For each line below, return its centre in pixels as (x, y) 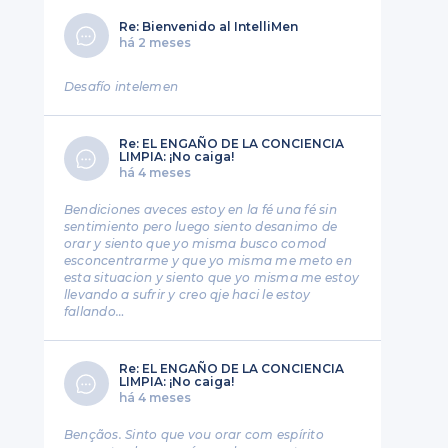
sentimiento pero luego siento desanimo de (200, 226)
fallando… (94, 311)
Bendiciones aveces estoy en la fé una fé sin (200, 209)
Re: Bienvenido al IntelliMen (208, 26)
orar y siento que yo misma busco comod (195, 243)
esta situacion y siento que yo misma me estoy (211, 277)
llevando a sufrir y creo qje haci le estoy (187, 294)
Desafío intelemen (121, 86)
